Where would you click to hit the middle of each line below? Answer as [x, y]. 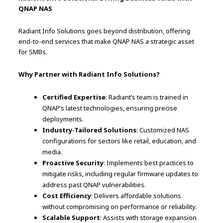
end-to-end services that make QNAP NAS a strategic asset [107, 41]
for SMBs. [33, 52]
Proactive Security [73, 163]
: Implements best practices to [149, 163]
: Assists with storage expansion [149, 217]
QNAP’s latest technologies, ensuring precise [110, 108]
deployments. [63, 119]
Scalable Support [71, 217]
